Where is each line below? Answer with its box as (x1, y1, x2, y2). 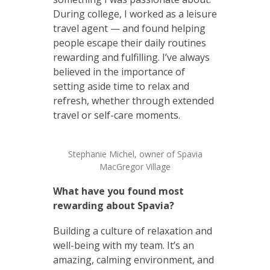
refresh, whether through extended (52, 94, 214, 108)
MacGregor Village (99, 161, 171, 173)
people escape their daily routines (52, 36, 206, 50)
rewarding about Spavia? (52, 199, 174, 213)
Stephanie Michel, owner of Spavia (67, 148, 202, 160)
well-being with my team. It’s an (52, 239, 194, 253)
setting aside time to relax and (52, 80, 189, 93)
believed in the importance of (52, 65, 185, 79)
